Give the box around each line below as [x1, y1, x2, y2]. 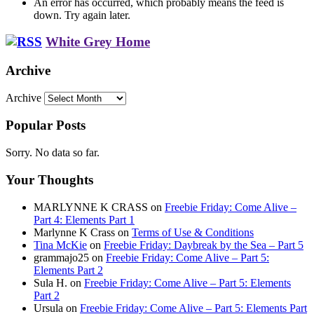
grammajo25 [34, 251, 89, 264]
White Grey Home [46, 34, 150, 50]
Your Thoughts [6, 172, 93, 187]
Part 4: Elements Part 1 [34, 213, 135, 226]
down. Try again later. [34, 8, 130, 21]
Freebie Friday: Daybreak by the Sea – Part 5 [104, 238, 303, 251]
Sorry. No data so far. [6, 146, 100, 159]
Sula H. [34, 276, 67, 289]
